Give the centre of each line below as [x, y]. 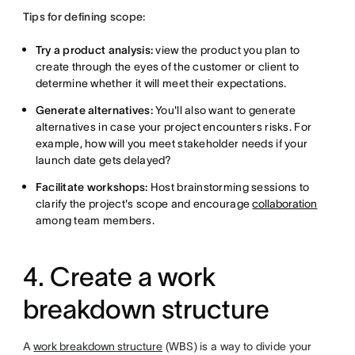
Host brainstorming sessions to [229, 187]
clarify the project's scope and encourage [144, 204]
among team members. [95, 220]
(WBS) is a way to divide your [237, 346]
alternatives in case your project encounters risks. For [174, 127]
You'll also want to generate [224, 110]
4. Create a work [119, 277]
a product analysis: [103, 50]
